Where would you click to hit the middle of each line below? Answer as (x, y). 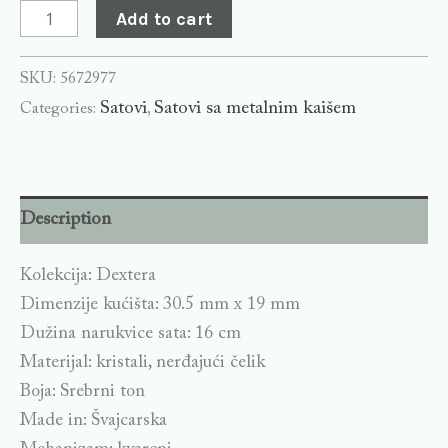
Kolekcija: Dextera (88, 275)
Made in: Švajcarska (93, 420)
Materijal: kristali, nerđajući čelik (142, 362)
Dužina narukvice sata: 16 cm (130, 333)
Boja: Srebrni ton (82, 391)
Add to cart (164, 18)
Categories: (60, 108)
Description (65, 220)
